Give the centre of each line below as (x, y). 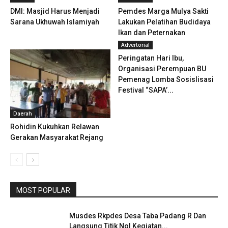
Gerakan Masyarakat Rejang (57, 137)
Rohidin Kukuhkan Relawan (55, 126)
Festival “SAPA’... (146, 90)
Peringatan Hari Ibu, (151, 58)
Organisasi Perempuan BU (162, 68)
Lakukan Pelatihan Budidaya (164, 22)
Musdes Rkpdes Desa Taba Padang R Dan (138, 216)
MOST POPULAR (43, 190)
